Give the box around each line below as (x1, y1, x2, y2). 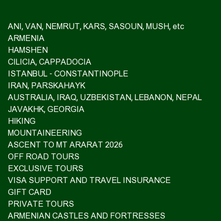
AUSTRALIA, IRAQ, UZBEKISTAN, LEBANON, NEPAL (8, 94, 202, 101)
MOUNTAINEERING (8, 129, 82, 137)
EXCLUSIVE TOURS (8, 165, 83, 172)
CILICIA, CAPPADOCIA (8, 58, 91, 66)
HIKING (8, 117, 36, 125)
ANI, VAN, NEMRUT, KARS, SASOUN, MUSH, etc (8, 23, 184, 30)
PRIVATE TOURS (8, 200, 74, 208)
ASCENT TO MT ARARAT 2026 (8, 141, 123, 148)
